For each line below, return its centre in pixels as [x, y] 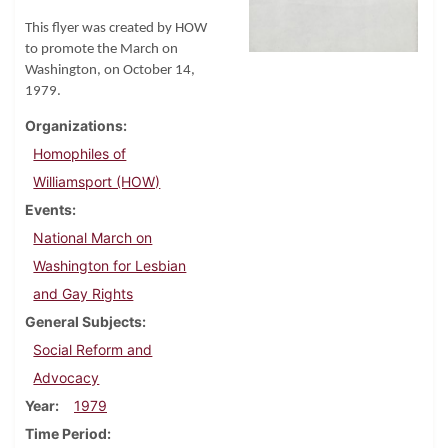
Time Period [66, 434]
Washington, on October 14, [110, 71]
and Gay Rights [83, 294]
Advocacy [66, 378]
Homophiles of [80, 154]
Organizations [74, 126]
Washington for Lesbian [110, 266]
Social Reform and [93, 350]
